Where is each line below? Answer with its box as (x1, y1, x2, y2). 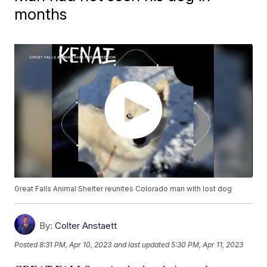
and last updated (114, 240, 170, 249)
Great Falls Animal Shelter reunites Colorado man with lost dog (14, 184, 232, 194)
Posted (14, 240, 40, 249)
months (14, 5, 67, 23)
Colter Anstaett (55, 220, 117, 232)
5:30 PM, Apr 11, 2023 (171, 240, 244, 249)
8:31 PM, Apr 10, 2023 (39, 240, 112, 249)
